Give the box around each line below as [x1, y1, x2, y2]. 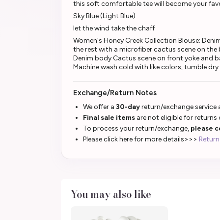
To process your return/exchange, [83, 124, 191, 133]
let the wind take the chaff [73, 24, 155, 32]
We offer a [83, 102, 116, 111]
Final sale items [83, 113, 135, 122]
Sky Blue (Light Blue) [73, 11, 136, 20]
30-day [116, 102, 141, 111]
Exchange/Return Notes [73, 88, 157, 97]
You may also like [71, 186, 151, 202]
